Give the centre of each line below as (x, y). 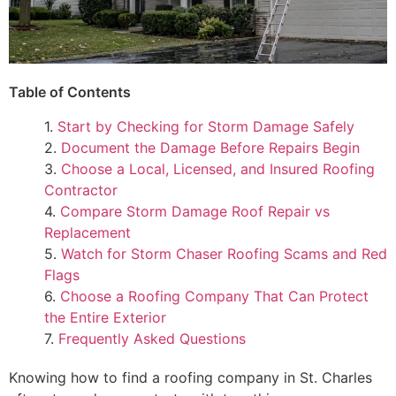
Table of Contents (70, 92)
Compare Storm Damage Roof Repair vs (195, 211)
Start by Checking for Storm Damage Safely (206, 126)
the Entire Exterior (105, 317)
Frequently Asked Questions (152, 338)
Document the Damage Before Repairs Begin (210, 147)
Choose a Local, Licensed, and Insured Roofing (218, 168)
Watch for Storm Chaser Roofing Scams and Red (224, 253)
